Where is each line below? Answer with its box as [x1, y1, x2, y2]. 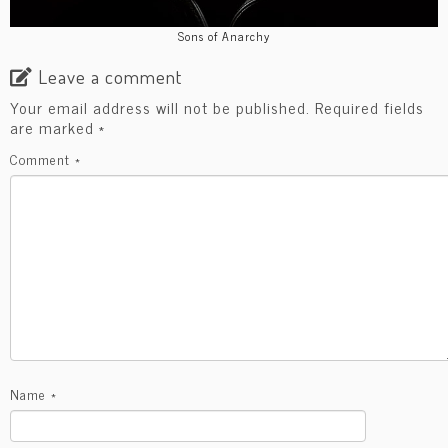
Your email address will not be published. [10, 93, 310, 120]
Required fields [315, 93, 424, 120]
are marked [10, 113, 99, 140]
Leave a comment [38, 63, 182, 89]
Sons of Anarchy [178, 25, 270, 46]
